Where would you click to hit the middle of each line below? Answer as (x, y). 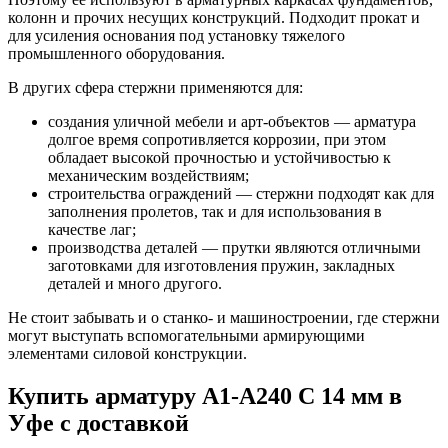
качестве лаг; (92, 230)
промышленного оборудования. (116, 54)
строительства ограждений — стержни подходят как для (241, 194)
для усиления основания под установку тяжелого (176, 36)
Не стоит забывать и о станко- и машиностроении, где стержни (224, 318)
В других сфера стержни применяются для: (155, 88)
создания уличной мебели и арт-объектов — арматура (232, 122)
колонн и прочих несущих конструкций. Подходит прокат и (214, 18)
